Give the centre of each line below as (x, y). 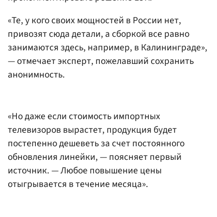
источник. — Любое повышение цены (85, 170)
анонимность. (36, 74)
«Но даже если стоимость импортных (84, 116)
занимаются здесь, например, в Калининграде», (108, 47)
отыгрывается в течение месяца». (78, 184)
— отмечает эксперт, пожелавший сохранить (101, 61)
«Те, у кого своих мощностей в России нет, (94, 20)
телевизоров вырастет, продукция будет (92, 130)
